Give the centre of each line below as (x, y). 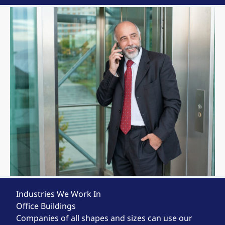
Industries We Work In (59, 194)
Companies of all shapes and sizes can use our (104, 218)
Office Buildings (46, 206)
